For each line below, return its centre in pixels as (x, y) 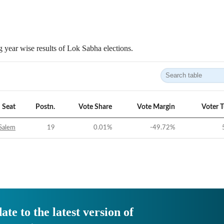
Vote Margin (156, 107)
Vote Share (95, 107)
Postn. (45, 107)
